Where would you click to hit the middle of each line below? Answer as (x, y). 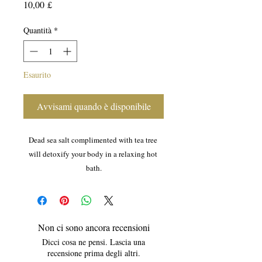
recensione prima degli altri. (94, 253)
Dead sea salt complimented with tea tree (93, 140)
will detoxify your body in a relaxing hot (93, 154)
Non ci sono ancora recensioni (94, 227)
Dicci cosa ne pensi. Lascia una (94, 242)
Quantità (37, 30)
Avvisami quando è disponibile (94, 106)
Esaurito (37, 75)
